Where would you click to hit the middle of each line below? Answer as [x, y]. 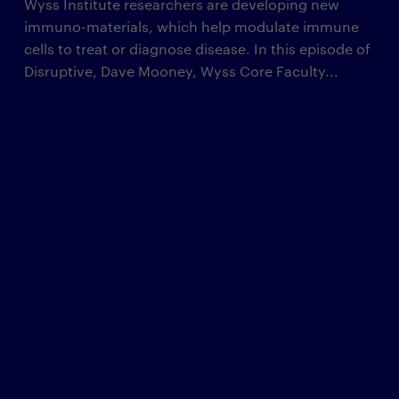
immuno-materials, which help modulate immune [191, 27]
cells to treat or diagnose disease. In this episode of [197, 49]
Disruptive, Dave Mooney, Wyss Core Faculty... [181, 71]
